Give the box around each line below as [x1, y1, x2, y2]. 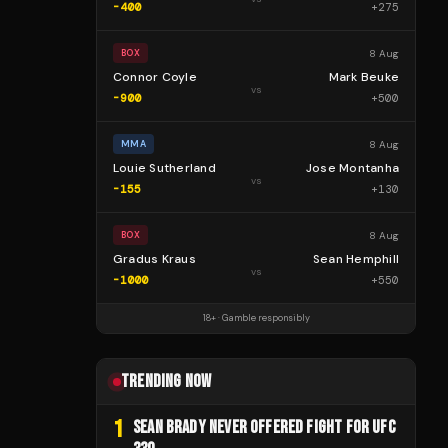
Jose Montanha [305, 160, 399, 176]
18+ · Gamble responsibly [202, 312, 310, 324]
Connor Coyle [113, 69, 197, 85]
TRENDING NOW [121, 371, 212, 392]
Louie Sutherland [113, 160, 216, 176]
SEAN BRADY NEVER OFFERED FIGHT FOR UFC [133, 417, 395, 438]
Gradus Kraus [113, 251, 196, 267]
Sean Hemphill [312, 251, 399, 267]
